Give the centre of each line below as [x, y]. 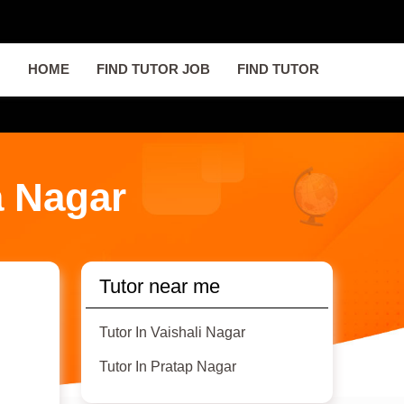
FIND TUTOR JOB [153, 70]
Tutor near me [160, 287]
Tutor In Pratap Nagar [168, 367]
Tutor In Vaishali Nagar [173, 333]
